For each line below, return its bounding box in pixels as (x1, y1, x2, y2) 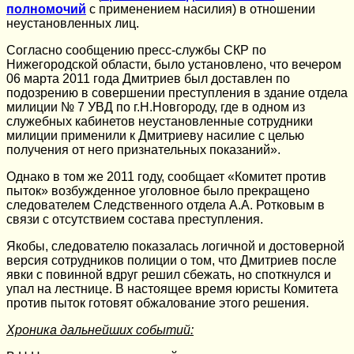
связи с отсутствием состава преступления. (6, 212, 263, 226)
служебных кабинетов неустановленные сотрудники (6, 114, 313, 128)
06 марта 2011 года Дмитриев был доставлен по (6, 71, 290, 85)
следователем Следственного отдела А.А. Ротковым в (6, 198, 325, 212)
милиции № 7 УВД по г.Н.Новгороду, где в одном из (6, 100, 305, 114)
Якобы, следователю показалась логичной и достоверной (6, 239, 345, 253)
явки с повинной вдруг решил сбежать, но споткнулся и (6, 267, 331, 281)
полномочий (6, 2, 86, 16)
